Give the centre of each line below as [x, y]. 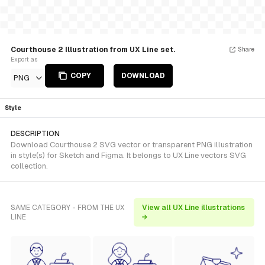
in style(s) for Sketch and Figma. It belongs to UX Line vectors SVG [128, 155]
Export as [24, 59]
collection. [29, 166]
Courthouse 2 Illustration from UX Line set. [93, 50]
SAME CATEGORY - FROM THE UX [68, 208]
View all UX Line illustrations [194, 208]
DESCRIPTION [35, 134]
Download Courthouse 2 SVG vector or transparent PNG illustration [132, 145]
